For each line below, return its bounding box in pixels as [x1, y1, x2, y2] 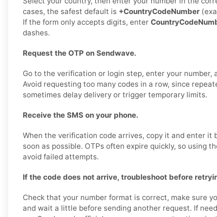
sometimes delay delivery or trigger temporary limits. [23, 90, 207, 100]
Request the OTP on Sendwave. [23, 48, 137, 58]
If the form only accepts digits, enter [23, 17, 151, 27]
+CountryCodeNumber [119, 7, 200, 16]
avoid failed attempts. [23, 152, 99, 162]
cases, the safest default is [23, 7, 119, 16]
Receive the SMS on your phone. [23, 110, 139, 120]
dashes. [23, 28, 50, 38]
